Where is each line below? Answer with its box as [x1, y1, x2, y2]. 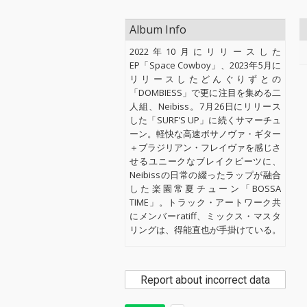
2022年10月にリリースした [130, 45, 282, 58]
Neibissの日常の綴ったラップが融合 [130, 169, 282, 181]
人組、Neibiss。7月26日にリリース [130, 100, 282, 112]
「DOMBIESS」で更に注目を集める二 [130, 86, 282, 99]
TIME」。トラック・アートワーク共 [130, 196, 282, 208]
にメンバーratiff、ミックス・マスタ [130, 210, 282, 222]
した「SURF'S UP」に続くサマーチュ [130, 114, 282, 126]
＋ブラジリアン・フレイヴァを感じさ [130, 141, 282, 153]
